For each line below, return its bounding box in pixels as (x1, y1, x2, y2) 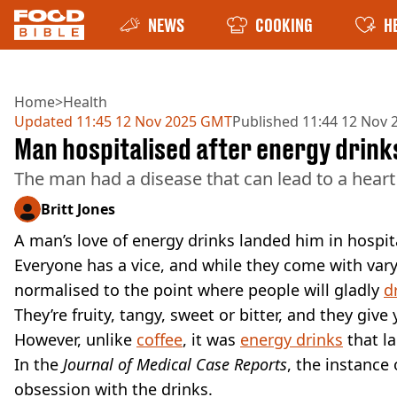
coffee (136, 329, 183, 350)
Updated (14, 112, 73, 131)
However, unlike (14, 329, 136, 350)
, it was (183, 329, 240, 350)
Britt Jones (41, 199, 115, 219)
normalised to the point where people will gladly (14, 279, 384, 300)
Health (63, 92, 107, 112)
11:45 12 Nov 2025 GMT (73, 112, 232, 131)
